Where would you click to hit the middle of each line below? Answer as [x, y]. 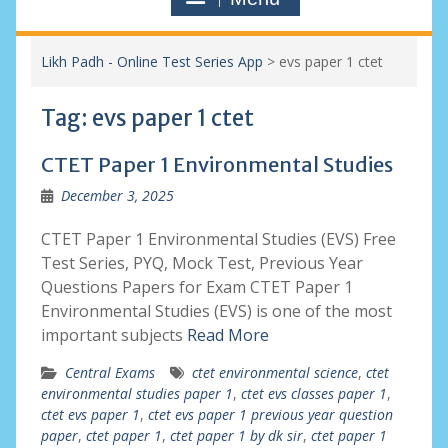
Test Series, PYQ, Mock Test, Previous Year [201, 263]
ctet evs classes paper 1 [313, 393]
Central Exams [109, 372]
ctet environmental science [274, 372]
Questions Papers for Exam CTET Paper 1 [196, 287]
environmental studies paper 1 [136, 393]
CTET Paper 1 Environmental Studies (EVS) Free [218, 239]
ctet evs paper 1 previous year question [270, 414]
